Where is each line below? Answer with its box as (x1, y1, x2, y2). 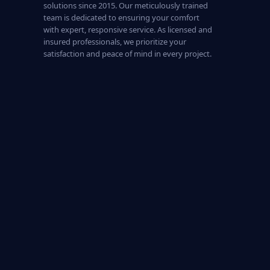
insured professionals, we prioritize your (43, 36, 186, 47)
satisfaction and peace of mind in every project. (43, 48, 212, 59)
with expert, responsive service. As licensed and (43, 24, 212, 35)
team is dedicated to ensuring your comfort (43, 12, 199, 23)
